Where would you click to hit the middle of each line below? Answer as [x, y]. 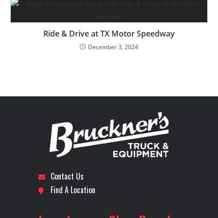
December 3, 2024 [113, 47]
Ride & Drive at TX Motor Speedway [109, 34]
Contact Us [67, 176]
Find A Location [73, 190]
